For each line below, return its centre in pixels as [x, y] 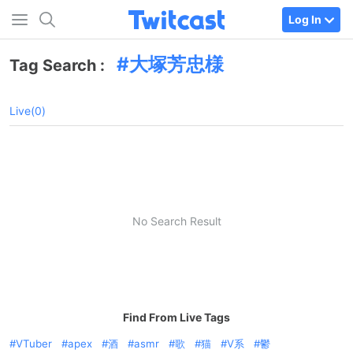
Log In [305, 19]
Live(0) [28, 111]
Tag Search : [59, 65]
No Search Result [176, 221]
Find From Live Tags [176, 317]
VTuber [34, 344]
